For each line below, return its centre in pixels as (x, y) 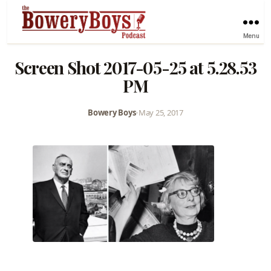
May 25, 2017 (161, 112)
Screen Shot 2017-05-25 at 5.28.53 (135, 67)
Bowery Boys (112, 112)
